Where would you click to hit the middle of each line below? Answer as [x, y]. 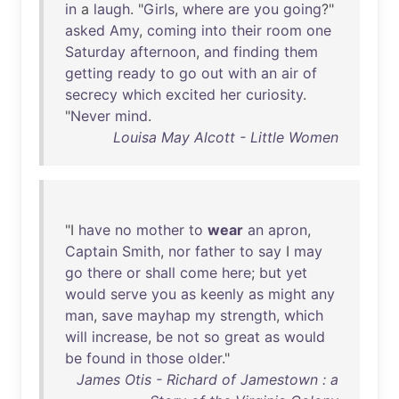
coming [172, 30]
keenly [222, 294]
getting [89, 73]
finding [256, 52]
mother [160, 230]
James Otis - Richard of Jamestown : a [208, 379]
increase [120, 337]
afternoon [163, 52]
